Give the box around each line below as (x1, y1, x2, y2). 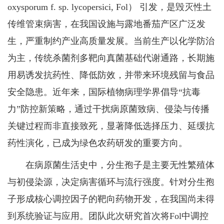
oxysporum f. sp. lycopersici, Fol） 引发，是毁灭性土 (7, 2, 211, 12)
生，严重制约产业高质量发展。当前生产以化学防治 (7, 36, 214, 46)
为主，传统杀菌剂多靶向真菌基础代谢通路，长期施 (7, 53, 214, 63)
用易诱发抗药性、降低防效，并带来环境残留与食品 (7, 70, 214, 80)
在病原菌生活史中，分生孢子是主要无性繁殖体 (7, 160, 214, 170)
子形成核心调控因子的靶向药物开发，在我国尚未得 (7, 194, 214, 204)
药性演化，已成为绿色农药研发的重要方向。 (7, 138, 187, 148)
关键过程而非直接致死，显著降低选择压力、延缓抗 (7, 121, 214, 131)
